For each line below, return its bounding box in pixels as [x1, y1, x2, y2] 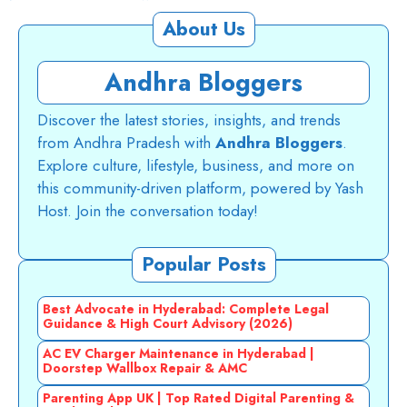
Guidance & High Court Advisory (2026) [43, 314, 293, 333]
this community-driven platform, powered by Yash [37, 177, 363, 200]
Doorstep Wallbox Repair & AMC [43, 359, 247, 378]
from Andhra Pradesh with [37, 132, 215, 154]
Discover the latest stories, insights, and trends [37, 109, 341, 132]
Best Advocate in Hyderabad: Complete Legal [43, 300, 329, 319]
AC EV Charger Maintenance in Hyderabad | [43, 344, 314, 363]
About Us [162, 15, 245, 44]
